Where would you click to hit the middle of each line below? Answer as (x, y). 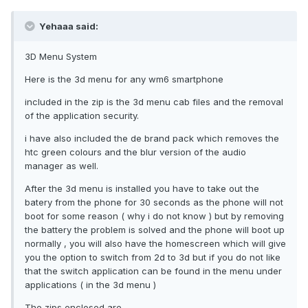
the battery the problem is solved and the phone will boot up (155, 230)
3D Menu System (61, 57)
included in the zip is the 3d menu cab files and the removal (154, 102)
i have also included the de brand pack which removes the (152, 139)
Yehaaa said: (68, 26)
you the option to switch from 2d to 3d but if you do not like (153, 257)
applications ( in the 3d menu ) (90, 285)
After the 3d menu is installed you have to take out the (142, 189)
